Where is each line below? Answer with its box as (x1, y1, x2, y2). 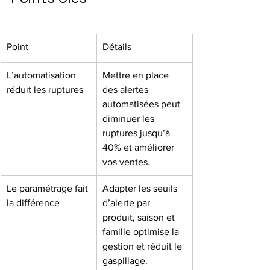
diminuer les (102, 113, 157, 124)
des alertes (102, 84, 151, 95)
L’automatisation (7, 70, 78, 80)
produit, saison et (102, 212, 177, 222)
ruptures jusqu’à (102, 128, 172, 138)
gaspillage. (102, 256, 148, 266)
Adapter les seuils (102, 183, 180, 193)
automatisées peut (102, 99, 183, 109)
